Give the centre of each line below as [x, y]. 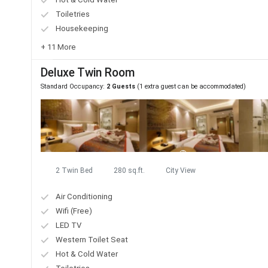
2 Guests [121, 87]
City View [181, 171]
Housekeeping [82, 29]
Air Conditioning [84, 197]
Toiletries [73, 14]
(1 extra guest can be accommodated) [191, 87]
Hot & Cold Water [87, 254]
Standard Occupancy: [74, 87]
